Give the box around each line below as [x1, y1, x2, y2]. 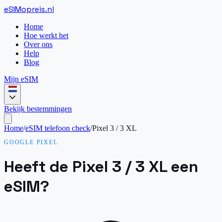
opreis [21, 4, 45, 14]
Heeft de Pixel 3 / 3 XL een [4, 157, 198, 177]
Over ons [24, 40, 53, 49]
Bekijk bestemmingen [4, 104, 72, 113]
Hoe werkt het [24, 31, 68, 40]
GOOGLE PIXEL [4, 138, 58, 146]
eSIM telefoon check [25, 123, 90, 132]
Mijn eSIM [4, 75, 38, 83]
